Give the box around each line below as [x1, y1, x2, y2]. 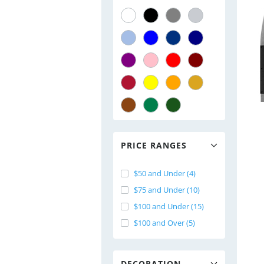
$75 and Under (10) [134, 184, 200, 195]
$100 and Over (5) [134, 217, 195, 228]
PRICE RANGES [121, 140, 187, 151]
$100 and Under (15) [134, 201, 204, 212]
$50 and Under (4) [134, 168, 196, 179]
